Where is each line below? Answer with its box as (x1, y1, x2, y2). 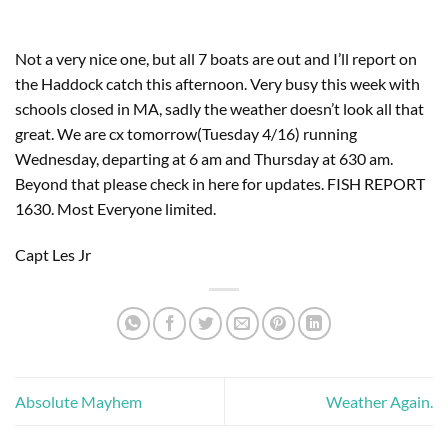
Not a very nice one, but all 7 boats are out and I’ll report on (15, 49, 417, 68)
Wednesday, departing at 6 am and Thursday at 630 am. (15, 149, 393, 168)
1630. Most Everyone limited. (15, 199, 219, 218)
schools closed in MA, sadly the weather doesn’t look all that (15, 99, 424, 118)
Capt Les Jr (15, 244, 91, 264)
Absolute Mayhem (15, 391, 142, 411)
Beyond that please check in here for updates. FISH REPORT (15, 174, 425, 193)
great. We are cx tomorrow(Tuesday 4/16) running (15, 124, 357, 143)
